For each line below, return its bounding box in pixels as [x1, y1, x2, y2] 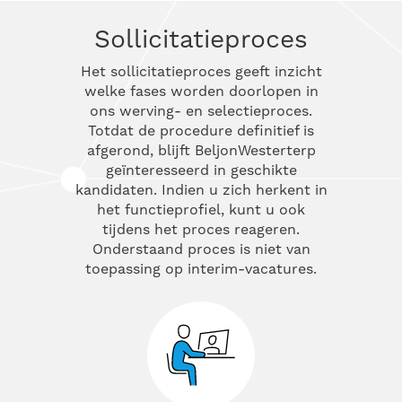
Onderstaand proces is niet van [92, 240, 310, 258]
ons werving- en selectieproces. [90, 102, 312, 120]
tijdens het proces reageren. [102, 221, 300, 239]
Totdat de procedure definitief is [88, 122, 314, 140]
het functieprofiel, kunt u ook [97, 201, 305, 219]
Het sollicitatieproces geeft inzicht [80, 63, 322, 81]
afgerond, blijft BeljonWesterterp [86, 142, 316, 160]
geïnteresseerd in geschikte [105, 162, 297, 179]
